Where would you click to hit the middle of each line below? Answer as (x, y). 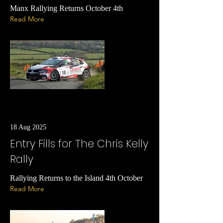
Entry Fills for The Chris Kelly (79, 144)
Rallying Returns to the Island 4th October (76, 178)
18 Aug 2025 (28, 127)
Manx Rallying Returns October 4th (66, 8)
